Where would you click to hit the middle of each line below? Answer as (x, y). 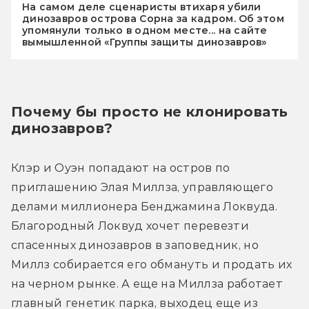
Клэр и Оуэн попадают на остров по (121, 168)
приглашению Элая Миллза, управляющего (142, 187)
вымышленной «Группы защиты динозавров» (144, 42)
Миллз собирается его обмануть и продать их (152, 264)
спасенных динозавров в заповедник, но (135, 245)
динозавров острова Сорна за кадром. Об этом (153, 18)
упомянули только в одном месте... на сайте (145, 30)
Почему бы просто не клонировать (150, 111)
